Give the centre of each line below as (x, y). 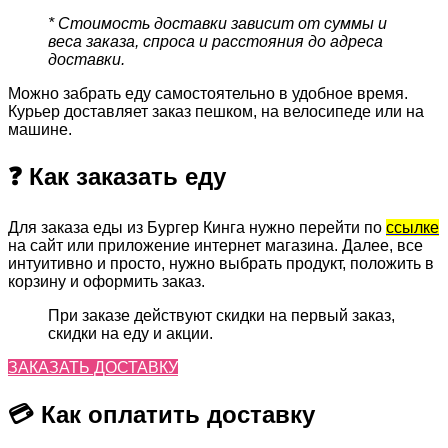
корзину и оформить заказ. (106, 282)
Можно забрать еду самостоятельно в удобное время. (208, 93)
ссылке (412, 228)
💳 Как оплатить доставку (161, 415)
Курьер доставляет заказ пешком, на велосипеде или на (216, 111)
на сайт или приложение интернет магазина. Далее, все (215, 246)
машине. (40, 129)
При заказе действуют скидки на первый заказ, (221, 316)
